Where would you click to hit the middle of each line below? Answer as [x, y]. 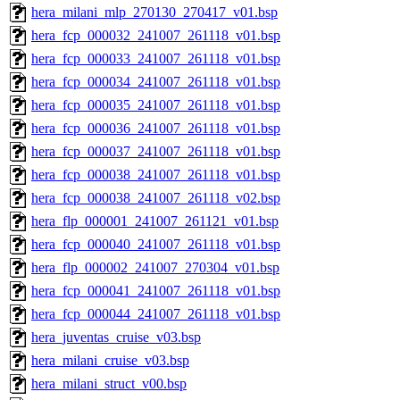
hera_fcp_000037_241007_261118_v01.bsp [156, 152]
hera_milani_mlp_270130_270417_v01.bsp [154, 12]
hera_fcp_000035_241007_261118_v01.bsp [156, 105]
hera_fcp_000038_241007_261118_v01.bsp [156, 175]
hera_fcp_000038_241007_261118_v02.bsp [156, 198]
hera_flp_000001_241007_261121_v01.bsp [155, 221]
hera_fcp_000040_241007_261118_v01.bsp [156, 245]
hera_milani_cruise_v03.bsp [110, 361]
